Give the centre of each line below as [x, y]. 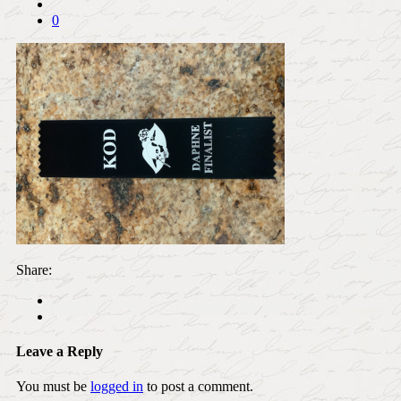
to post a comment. [198, 387]
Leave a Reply [60, 352]
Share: [34, 269]
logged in [117, 387]
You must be [53, 387]
